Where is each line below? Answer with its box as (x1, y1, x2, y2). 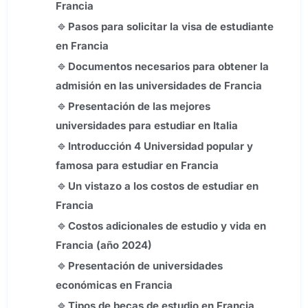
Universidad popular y (144, 140, 253, 153)
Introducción (68, 140, 134, 153)
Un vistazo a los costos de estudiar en (68, 179, 258, 193)
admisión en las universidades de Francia (56, 79, 262, 93)
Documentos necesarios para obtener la (68, 60, 269, 74)
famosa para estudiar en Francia (56, 159, 221, 173)
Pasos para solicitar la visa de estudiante (68, 20, 274, 34)
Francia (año (56, 239, 122, 252)
